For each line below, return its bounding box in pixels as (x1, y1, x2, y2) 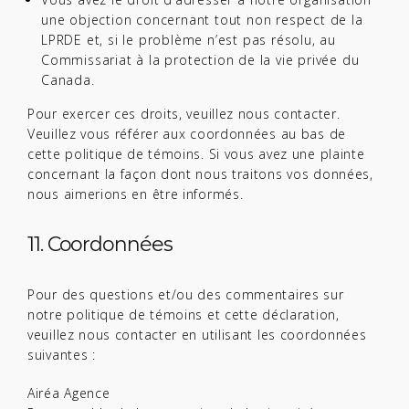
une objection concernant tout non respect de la (41, 11, 363, 28)
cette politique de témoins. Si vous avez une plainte (27, 145, 365, 163)
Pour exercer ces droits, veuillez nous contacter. (27, 105, 341, 122)
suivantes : (27, 346, 96, 363)
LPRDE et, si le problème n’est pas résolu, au (41, 31, 336, 48)
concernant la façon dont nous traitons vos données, (27, 165, 373, 183)
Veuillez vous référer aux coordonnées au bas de (27, 125, 346, 142)
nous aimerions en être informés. (27, 185, 244, 203)
